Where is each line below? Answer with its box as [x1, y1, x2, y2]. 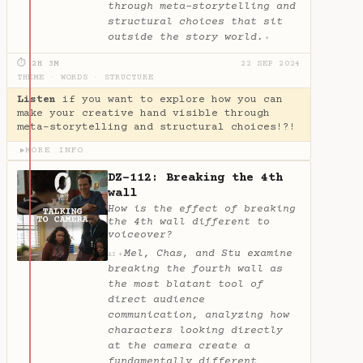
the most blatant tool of [108, 278, 263, 290]
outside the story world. [108, 31, 263, 43]
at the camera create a [108, 340, 250, 352]
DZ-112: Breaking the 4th [108, 170, 283, 185]
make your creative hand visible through [17, 108, 270, 120]
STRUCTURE [104, 73, 154, 83]
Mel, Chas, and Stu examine [123, 247, 293, 259]
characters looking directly [108, 324, 283, 336]
